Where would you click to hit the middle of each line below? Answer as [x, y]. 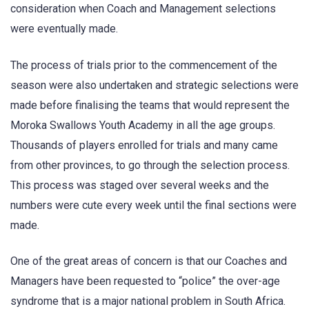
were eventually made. [64, 29]
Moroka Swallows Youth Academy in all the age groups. [143, 125]
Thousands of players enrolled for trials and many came [144, 145]
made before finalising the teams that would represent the [150, 105]
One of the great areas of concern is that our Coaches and [149, 261]
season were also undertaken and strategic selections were [154, 85]
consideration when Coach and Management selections [143, 9]
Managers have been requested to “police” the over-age [145, 281]
